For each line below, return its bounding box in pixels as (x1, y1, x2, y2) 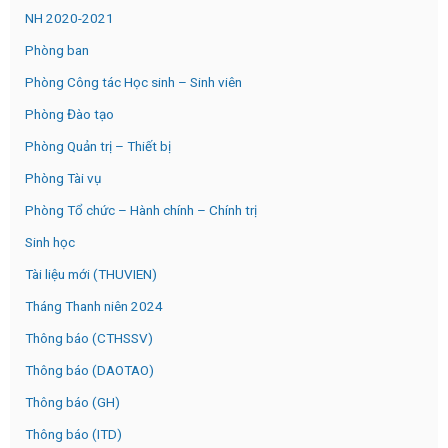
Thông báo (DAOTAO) (25, 361, 154, 378)
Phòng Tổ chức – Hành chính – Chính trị (25, 201, 257, 218)
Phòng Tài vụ (25, 169, 101, 186)
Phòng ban (25, 41, 89, 58)
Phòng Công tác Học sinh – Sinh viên (25, 73, 242, 90)
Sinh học (25, 233, 75, 250)
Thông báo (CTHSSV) (25, 329, 153, 346)
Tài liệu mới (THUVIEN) (25, 265, 157, 282)
